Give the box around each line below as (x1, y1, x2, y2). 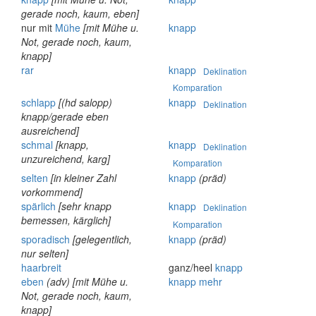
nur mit (21, 20, 55, 35)
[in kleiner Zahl (51, 170, 116, 185)
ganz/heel (169, 260, 215, 274)
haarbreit (21, 260, 61, 274)
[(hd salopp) (59, 95, 112, 110)
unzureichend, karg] (21, 152, 110, 166)
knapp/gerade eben (21, 109, 109, 124)
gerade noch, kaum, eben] (21, 6, 139, 20)
